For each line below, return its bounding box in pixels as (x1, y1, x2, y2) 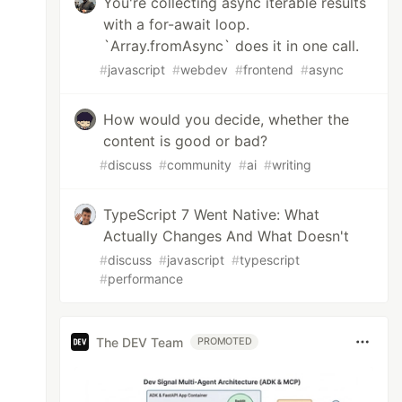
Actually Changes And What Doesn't (103, 227, 350, 245)
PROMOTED (197, 336, 252, 347)
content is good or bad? (103, 132, 268, 150)
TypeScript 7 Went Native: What (103, 205, 320, 223)
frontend (243, 62, 294, 77)
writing (272, 157, 312, 172)
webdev (180, 62, 229, 77)
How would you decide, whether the (103, 110, 350, 128)
